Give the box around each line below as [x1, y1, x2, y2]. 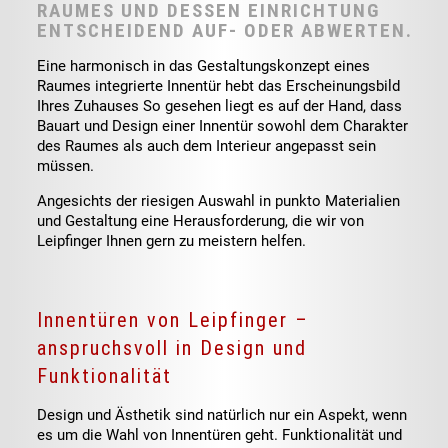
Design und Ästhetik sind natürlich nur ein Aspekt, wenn [37, 406, 408, 424]
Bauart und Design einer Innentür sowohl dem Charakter [37, 117, 409, 135]
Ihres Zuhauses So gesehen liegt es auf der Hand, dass [37, 97, 403, 115]
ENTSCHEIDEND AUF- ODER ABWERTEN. [37, 19, 414, 42]
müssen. [37, 157, 95, 175]
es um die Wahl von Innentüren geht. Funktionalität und [37, 426, 403, 444]
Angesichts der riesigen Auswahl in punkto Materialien [37, 192, 401, 210]
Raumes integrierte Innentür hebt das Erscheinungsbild [37, 77, 401, 95]
